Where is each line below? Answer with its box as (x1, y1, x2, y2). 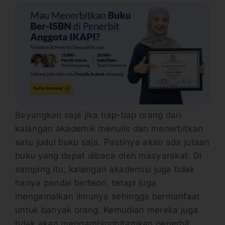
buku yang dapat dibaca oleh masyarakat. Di (15, 150, 202, 161)
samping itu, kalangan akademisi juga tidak (15, 164, 195, 174)
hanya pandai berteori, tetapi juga (15, 177, 157, 188)
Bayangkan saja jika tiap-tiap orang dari (15, 109, 181, 120)
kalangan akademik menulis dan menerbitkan (15, 123, 203, 134)
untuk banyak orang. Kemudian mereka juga (15, 204, 198, 215)
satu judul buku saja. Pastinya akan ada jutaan (15, 137, 210, 147)
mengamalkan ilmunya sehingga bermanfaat (15, 191, 200, 201)
